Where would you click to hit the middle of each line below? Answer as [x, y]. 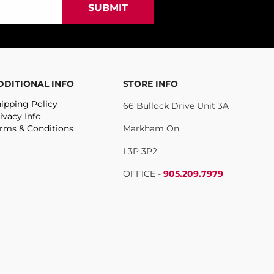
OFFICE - [143, 174]
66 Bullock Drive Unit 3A [176, 106]
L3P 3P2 [140, 151]
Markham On [151, 129]
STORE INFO [150, 84]
